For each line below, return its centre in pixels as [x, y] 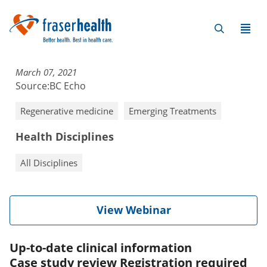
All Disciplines [49, 163]
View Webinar [133, 210]
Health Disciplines [65, 137]
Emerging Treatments [173, 111]
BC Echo [68, 86]
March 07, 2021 [46, 72]
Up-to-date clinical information [101, 248]
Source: [32, 86]
